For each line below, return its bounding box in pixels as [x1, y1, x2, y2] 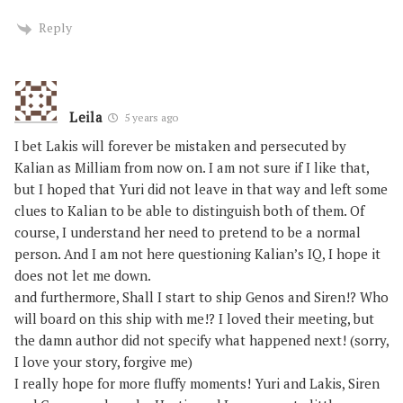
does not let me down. [14, 265, 151, 284]
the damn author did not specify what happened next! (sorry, [14, 330, 389, 349]
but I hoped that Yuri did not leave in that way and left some [14, 179, 388, 198]
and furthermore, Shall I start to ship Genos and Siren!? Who [14, 287, 389, 306]
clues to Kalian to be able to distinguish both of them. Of [14, 201, 364, 219]
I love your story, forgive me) [14, 352, 193, 371]
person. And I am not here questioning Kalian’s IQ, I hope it [14, 244, 381, 263]
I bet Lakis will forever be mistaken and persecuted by [14, 136, 346, 155]
